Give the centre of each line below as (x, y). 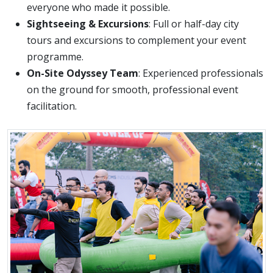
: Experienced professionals (201, 73)
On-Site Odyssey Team (83, 73)
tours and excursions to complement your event (136, 40)
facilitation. (52, 106)
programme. (55, 56)
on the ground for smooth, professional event (133, 89)
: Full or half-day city (194, 23)
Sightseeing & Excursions (88, 23)
